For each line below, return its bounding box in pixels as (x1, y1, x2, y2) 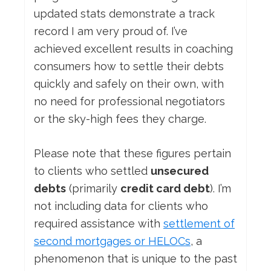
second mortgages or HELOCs (34, 235, 191, 248)
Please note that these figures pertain (34, 147, 231, 160)
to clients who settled (34, 165, 151, 178)
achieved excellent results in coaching (34, 42, 233, 56)
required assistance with (34, 217, 163, 230)
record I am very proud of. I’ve (34, 25, 188, 38)
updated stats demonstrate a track (34, 7, 215, 21)
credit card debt (120, 182, 210, 195)
